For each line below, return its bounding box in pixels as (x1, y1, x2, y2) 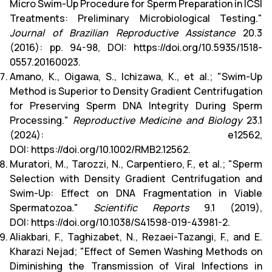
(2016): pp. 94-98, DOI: (10, 40, 134, 54)
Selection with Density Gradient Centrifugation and (10, 171, 262, 185)
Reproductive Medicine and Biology (73, 113, 242, 127)
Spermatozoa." (10, 200, 93, 214)
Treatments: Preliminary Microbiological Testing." (10, 11, 262, 25)
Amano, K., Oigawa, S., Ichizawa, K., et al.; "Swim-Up (10, 69, 262, 83)
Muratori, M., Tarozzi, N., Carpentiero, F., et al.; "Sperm (10, 157, 262, 171)
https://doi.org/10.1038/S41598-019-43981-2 (31, 215, 228, 229)
